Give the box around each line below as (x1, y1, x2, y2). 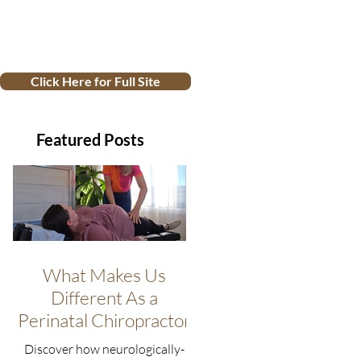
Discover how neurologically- (24, 341, 185, 357)
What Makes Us (43, 263, 166, 286)
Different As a (51, 286, 158, 309)
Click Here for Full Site (31, 73, 160, 89)
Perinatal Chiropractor (18, 309, 191, 331)
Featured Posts (36, 130, 144, 149)
